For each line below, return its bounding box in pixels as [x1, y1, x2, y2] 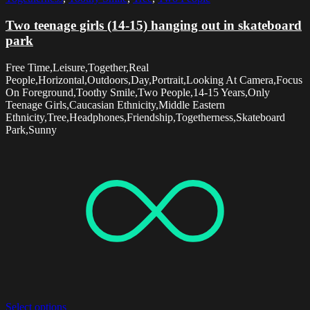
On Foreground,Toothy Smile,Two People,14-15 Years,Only [6, 86, 270, 98]
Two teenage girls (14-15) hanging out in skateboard [6, 18, 302, 33]
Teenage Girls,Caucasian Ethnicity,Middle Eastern [6, 98, 225, 111]
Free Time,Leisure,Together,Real [6, 61, 149, 73]
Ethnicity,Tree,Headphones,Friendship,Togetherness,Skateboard [6, 111, 285, 123]
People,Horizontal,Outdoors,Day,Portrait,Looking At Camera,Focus [6, 73, 302, 86]
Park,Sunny [6, 123, 57, 136]
